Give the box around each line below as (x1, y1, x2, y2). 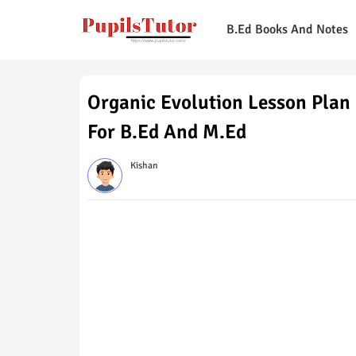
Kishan (130, 160, 158, 172)
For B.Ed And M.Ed (87, 119, 246, 144)
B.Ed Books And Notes (226, 21, 348, 37)
